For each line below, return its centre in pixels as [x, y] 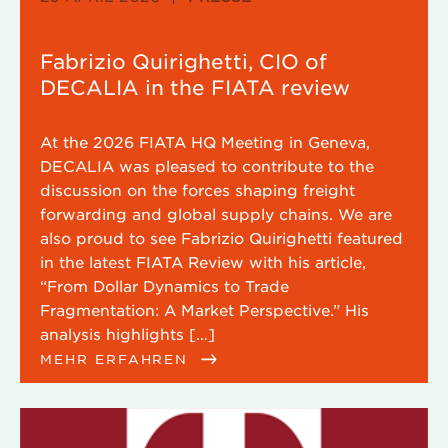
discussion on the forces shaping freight [197, 189]
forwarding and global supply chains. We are [216, 213]
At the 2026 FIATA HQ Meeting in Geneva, [205, 141]
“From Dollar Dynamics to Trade [164, 285]
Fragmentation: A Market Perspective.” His [204, 309]
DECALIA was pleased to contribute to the [207, 165]
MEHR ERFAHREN [117, 358]
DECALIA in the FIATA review [195, 87]
